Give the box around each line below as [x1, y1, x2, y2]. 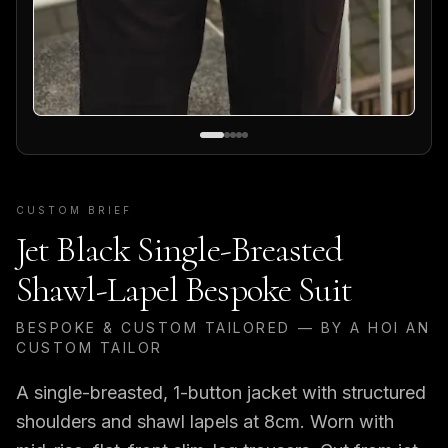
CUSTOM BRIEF [16, 204, 132, 217]
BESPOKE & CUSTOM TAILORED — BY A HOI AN [16, 319, 431, 337]
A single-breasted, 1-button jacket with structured [16, 382, 426, 404]
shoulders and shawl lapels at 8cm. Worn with [16, 411, 394, 433]
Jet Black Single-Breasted [16, 228, 344, 272]
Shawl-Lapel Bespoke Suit [16, 268, 353, 312]
